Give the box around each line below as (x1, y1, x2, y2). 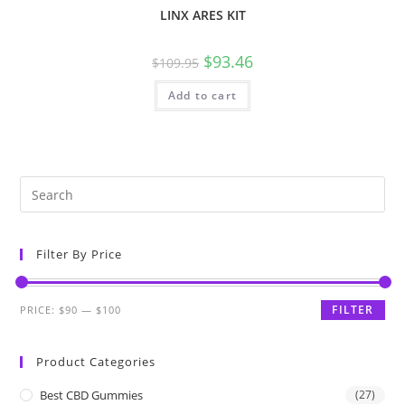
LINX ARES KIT (159, 5, 246, 24)
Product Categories (36, 353, 156, 371)
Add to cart (167, 87, 238, 103)
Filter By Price (36, 246, 123, 263)
